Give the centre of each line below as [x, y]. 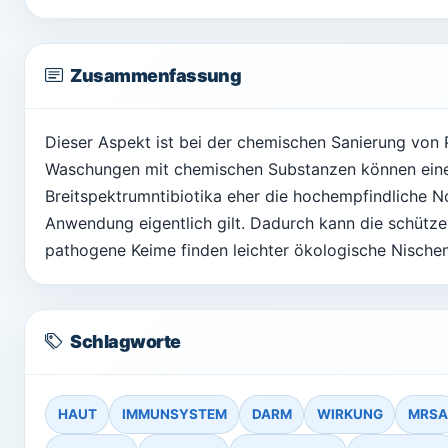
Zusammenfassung [156, 75]
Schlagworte [125, 341]
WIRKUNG [349, 414]
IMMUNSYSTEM [174, 414]
